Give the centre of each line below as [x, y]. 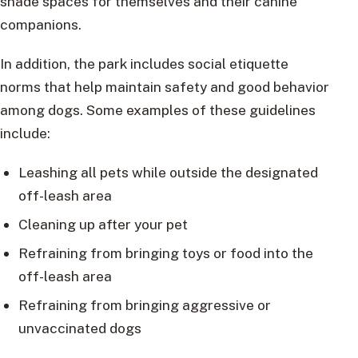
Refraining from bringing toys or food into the [165, 253]
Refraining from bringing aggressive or [144, 305]
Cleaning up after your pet [103, 225]
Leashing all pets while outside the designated [168, 173]
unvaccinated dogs [80, 328]
